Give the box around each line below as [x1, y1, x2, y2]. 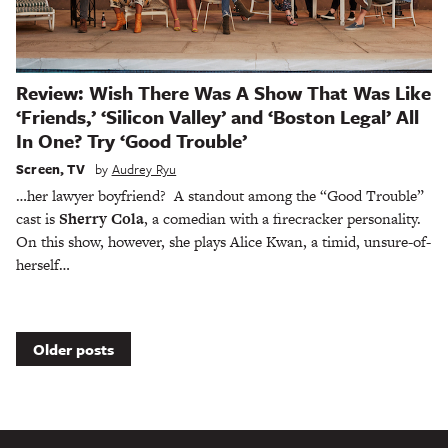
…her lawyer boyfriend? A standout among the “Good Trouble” [16, 184, 424, 206]
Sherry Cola [59, 207, 144, 229]
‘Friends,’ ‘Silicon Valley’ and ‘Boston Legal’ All [16, 103, 419, 131]
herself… [16, 253, 70, 275]
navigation [15, 356, 132, 391]
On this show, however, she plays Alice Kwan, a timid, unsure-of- [16, 230, 431, 252]
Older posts [33, 337, 114, 360]
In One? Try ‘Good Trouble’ [16, 127, 247, 155]
